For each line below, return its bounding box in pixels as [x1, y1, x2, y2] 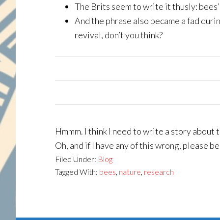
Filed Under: [55, 154, 98, 164]
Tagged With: [55, 167, 99, 176]
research [144, 167, 174, 176]
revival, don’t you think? [75, 29, 163, 40]
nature [119, 167, 141, 176]
